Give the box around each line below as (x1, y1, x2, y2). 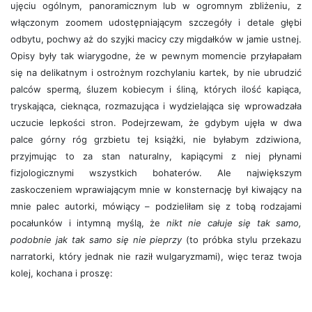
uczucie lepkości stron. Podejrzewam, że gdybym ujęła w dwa (10, 117, 302, 128)
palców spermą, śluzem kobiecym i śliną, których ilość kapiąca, (10, 84, 302, 95)
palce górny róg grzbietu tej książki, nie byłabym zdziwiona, (10, 134, 302, 145)
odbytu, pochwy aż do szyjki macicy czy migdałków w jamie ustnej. (10, 33, 302, 45)
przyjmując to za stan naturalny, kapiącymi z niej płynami (10, 150, 302, 162)
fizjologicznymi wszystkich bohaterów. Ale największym (10, 167, 302, 178)
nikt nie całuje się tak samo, (166, 217, 302, 228)
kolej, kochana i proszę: (10, 267, 113, 279)
